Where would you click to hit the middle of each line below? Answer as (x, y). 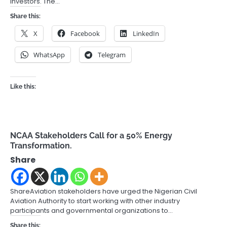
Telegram (112, 55)
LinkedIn (146, 34)
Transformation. (41, 146)
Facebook (85, 34)
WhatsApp (49, 55)
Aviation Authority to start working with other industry (95, 201)
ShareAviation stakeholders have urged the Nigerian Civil (104, 192)
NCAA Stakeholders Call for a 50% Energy (91, 136)
